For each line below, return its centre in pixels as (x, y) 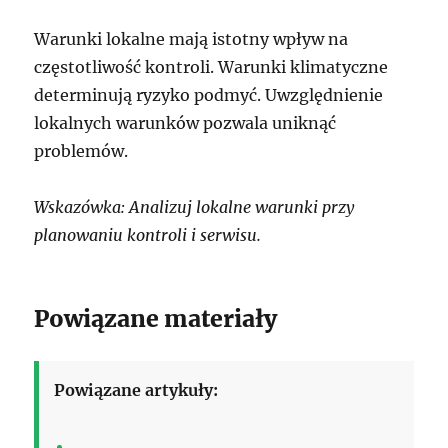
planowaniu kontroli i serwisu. (148, 234)
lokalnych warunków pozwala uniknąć (185, 122)
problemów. (81, 150)
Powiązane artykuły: (136, 389)
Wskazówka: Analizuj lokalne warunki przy (194, 206)
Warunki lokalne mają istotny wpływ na (191, 38)
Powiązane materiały (156, 318)
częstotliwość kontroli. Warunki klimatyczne (211, 66)
